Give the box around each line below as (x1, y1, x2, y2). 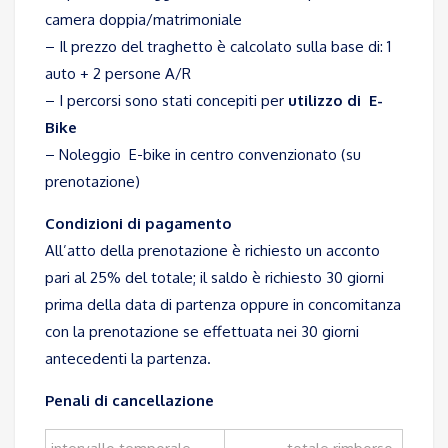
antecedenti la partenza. (45, 349, 211, 369)
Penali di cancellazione (45, 391, 214, 411)
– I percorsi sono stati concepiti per (45, 91, 288, 111)
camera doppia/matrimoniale (45, 10, 242, 30)
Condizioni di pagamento (45, 214, 232, 234)
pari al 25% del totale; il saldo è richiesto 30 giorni (45, 268, 384, 288)
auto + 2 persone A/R (45, 64, 191, 84)
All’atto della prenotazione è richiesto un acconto (45, 241, 380, 261)
